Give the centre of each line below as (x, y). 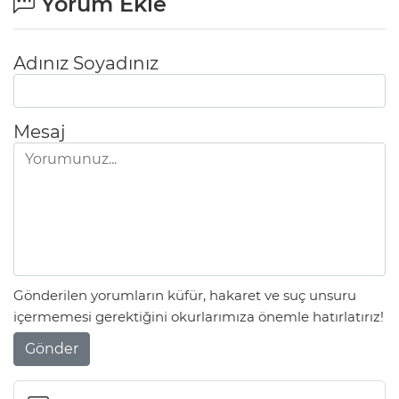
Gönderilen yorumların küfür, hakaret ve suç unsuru (185, 295)
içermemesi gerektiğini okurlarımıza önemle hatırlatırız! (199, 316)
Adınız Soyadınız (86, 64)
